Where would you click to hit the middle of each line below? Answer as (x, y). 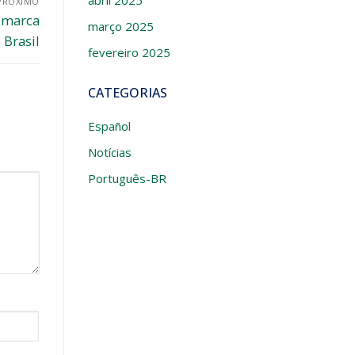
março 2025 (120, 27)
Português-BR (127, 179)
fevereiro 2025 (129, 53)
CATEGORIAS (127, 93)
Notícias (109, 153)
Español (109, 126)
